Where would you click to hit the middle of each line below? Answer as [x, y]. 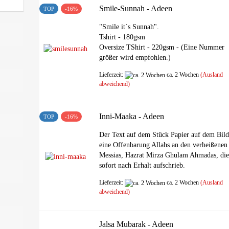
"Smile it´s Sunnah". [129, 27]
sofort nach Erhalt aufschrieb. [142, 165]
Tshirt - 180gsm [122, 37]
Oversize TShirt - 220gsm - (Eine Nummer [162, 47]
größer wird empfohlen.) [135, 58]
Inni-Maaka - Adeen [132, 116]
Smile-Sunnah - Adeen [136, 8]
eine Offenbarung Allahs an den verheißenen [164, 145]
